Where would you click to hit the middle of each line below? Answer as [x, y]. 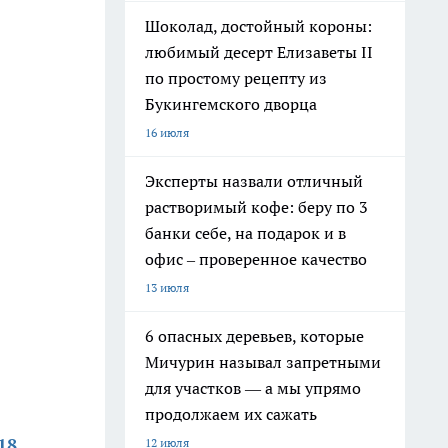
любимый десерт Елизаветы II [259, 52]
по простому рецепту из [236, 78]
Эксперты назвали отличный [254, 181]
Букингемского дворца [231, 104]
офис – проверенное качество [256, 259]
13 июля [167, 287]
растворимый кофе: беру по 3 [256, 207]
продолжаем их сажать [231, 414]
